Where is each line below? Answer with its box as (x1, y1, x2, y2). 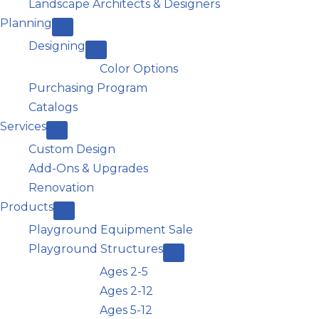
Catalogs (28, 100, 78, 114)
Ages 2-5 (100, 265, 148, 278)
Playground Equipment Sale (28, 223, 193, 236)
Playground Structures (28, 242, 163, 256)
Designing (28, 39, 85, 53)
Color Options (100, 62, 178, 75)
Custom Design (28, 142, 115, 156)
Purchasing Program (28, 81, 147, 95)
